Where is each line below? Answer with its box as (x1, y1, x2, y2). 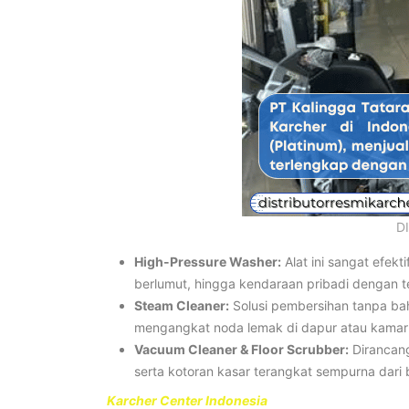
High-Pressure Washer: (134, 253, 281, 269)
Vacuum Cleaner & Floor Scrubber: (134, 341, 349, 357)
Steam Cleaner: (134, 297, 229, 313)
